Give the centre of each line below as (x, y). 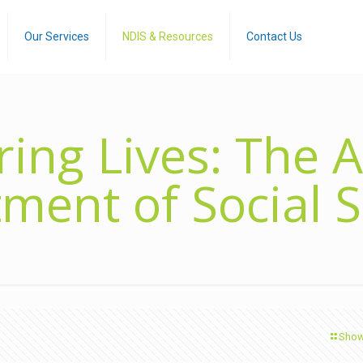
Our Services (56, 36)
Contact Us (274, 36)
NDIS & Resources (167, 36)
